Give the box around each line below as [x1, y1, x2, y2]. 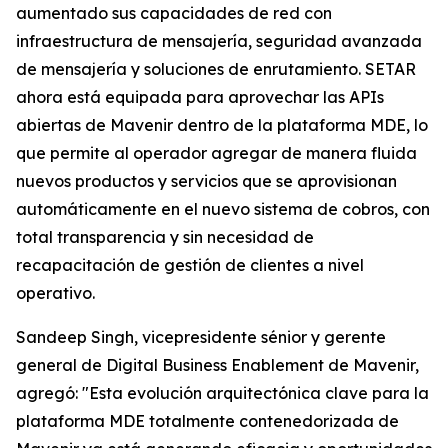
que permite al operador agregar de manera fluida [16, 143, 417, 163]
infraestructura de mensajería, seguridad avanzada [16, 31, 422, 51]
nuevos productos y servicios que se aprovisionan [16, 171, 397, 191]
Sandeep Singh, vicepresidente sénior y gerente [16, 327, 386, 347]
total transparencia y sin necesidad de [16, 227, 314, 247]
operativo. [16, 283, 95, 303]
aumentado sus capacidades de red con [16, 3, 332, 23]
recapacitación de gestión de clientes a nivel [16, 255, 364, 275]
